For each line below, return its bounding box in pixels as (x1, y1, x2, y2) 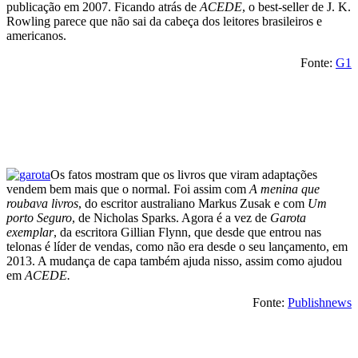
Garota (270, 210, 306, 225)
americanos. (6, 28, 66, 42)
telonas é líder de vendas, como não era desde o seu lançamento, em (6, 239, 348, 253)
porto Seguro (6, 210, 72, 225)
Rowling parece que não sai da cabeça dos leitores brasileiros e (6, 14, 322, 28)
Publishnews (288, 295, 352, 309)
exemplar (6, 225, 54, 239)
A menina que (249, 181, 320, 196)
